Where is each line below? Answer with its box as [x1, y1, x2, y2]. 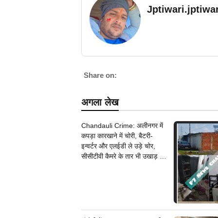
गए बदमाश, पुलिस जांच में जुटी [81, 163, 153, 171]
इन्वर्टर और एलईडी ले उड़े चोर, [81, 142, 155, 150]
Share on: [84, 71, 117, 80]
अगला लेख [81, 97, 119, 108]
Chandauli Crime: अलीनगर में [81, 122, 163, 130]
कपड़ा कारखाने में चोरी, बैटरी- [81, 132, 153, 140]
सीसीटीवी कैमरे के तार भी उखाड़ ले [81, 152, 164, 161]
